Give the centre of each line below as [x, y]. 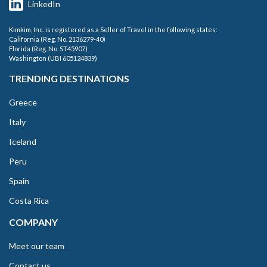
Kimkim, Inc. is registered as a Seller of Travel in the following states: [113, 30]
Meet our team [37, 246]
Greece [23, 103]
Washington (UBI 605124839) [53, 58]
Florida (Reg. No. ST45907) [48, 49]
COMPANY [33, 222]
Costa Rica [29, 201]
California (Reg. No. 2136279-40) [57, 39]
